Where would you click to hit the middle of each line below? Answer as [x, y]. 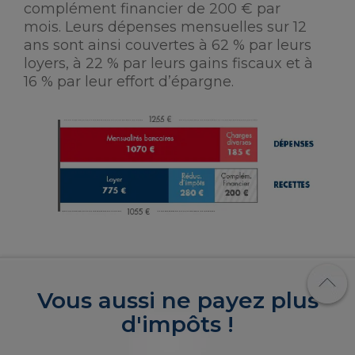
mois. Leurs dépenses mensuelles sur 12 [165, 27]
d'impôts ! [177, 324]
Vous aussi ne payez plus [177, 300]
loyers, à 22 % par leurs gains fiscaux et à [168, 63]
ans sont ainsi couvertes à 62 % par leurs [168, 45]
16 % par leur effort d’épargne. [129, 82]
